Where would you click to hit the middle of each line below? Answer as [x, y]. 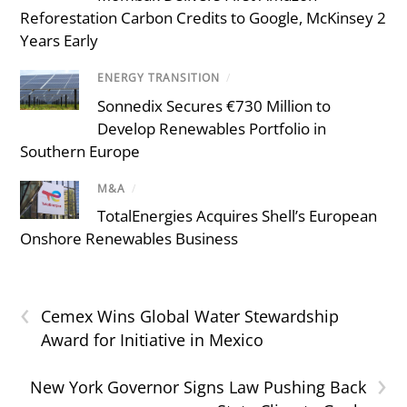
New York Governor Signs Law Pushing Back [198, 387]
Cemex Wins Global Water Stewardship [190, 316]
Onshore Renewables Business [129, 238]
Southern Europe [80, 151]
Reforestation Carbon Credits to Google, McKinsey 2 [203, 18]
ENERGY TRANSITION [159, 78]
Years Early [60, 41]
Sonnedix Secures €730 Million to [214, 105]
